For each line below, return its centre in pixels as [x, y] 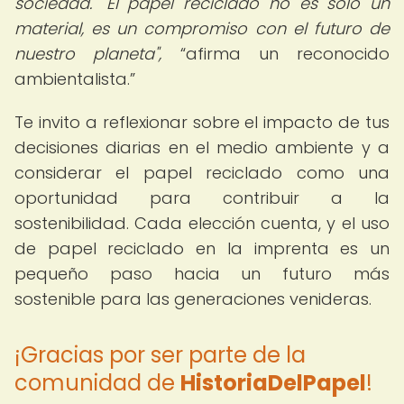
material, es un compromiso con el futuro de [202, 28]
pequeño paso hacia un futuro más [202, 274]
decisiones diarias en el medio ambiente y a [202, 147]
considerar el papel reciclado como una [202, 173]
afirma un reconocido [287, 54]
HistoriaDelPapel [273, 383]
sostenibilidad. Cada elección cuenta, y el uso [202, 223]
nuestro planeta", [88, 54]
